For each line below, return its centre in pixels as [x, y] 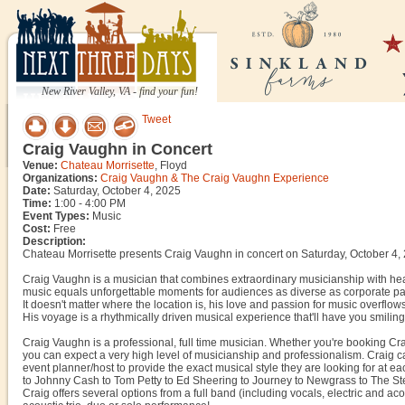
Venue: [40, 165]
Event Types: [56, 216]
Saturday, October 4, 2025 [116, 191]
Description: [54, 241]
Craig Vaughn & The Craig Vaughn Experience [215, 178]
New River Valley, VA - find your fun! [120, 91]
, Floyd [171, 165]
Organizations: [60, 178]
